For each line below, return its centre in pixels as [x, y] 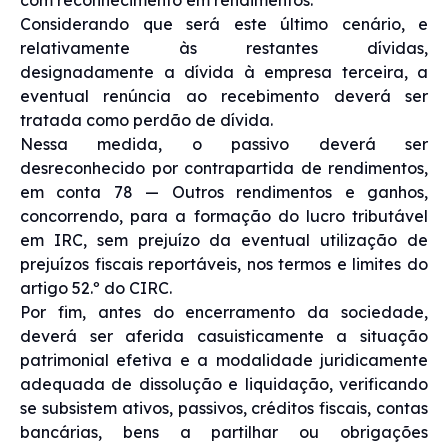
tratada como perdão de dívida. [146, 119]
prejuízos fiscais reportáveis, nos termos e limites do [224, 263]
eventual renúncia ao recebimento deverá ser [224, 95]
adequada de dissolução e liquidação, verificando [224, 383]
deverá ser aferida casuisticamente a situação [224, 335]
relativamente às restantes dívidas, [224, 47]
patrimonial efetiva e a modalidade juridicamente [224, 359]
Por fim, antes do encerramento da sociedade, [224, 311]
